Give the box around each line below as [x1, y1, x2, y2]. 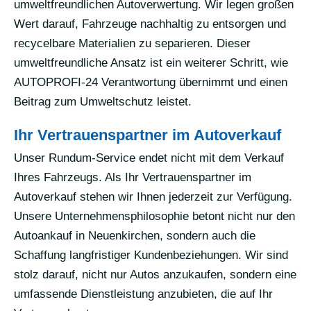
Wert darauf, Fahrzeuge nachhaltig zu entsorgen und [14, 17, 286, 31]
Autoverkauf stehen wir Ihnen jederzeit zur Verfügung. [14, 190, 292, 203]
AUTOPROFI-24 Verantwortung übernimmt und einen [14, 75, 287, 89]
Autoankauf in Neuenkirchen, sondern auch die [14, 228, 255, 242]
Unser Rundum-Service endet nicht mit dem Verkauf [14, 151, 284, 165]
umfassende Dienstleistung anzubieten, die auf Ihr [14, 287, 273, 301]
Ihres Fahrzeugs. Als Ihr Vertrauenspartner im [14, 170, 251, 184]
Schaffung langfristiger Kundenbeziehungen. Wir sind [14, 248, 288, 262]
